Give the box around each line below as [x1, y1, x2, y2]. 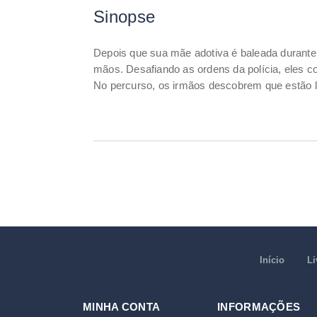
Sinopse [93, 7, 156, 26]
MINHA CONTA [83, 301, 161, 313]
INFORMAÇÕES [217, 301, 301, 313]
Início [259, 255, 284, 265]
